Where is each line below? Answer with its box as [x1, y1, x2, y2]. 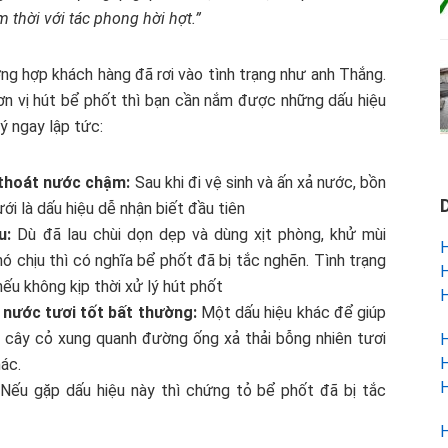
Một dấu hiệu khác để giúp [196, 303, 387, 323]
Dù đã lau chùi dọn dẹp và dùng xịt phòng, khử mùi [11, 225, 387, 245]
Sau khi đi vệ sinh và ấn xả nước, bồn [130, 173, 387, 193]
